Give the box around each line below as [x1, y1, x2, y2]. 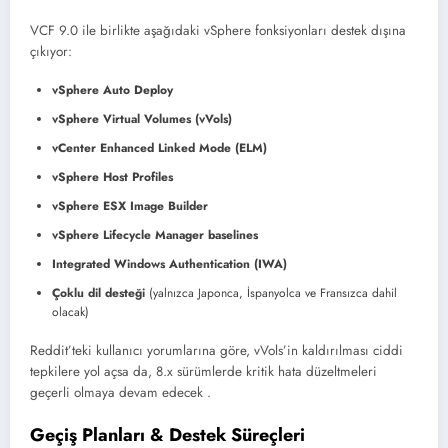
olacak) [52, 303, 89, 322]
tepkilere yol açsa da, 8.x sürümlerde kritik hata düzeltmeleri [30, 362, 377, 382]
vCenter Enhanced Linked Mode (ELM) [52, 139, 267, 158]
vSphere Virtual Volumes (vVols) [52, 110, 232, 129]
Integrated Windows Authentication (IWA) [52, 255, 287, 274]
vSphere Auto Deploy [52, 81, 173, 100]
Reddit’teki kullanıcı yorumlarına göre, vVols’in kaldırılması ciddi [30, 341, 403, 361]
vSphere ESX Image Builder [52, 197, 208, 216]
